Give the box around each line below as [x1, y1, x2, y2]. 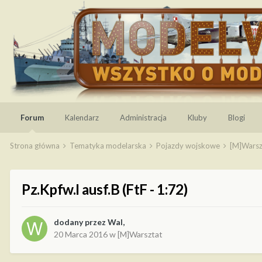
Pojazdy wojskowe [156, 141, 222, 150]
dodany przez [54, 217, 108, 227]
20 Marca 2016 [54, 229, 108, 240]
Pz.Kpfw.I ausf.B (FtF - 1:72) [22, 181, 188, 198]
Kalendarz [65, 113, 99, 122]
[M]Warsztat [118, 229, 163, 240]
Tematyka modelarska [70, 141, 148, 150]
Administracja [120, 113, 167, 122]
